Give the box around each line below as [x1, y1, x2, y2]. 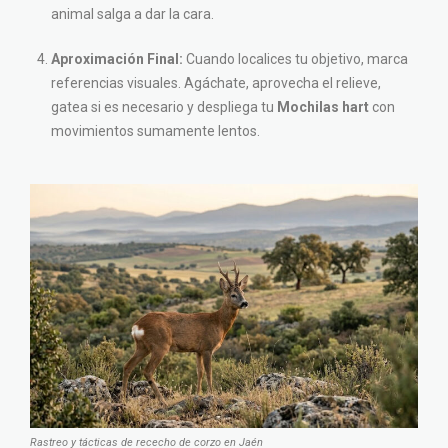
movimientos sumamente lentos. [51, 123, 260, 140]
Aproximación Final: [51, 51, 183, 68]
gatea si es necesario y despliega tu [51, 99, 277, 116]
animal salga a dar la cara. [51, 6, 214, 23]
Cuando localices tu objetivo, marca [183, 51, 408, 68]
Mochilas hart [277, 99, 369, 116]
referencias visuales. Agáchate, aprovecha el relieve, [51, 75, 381, 92]
